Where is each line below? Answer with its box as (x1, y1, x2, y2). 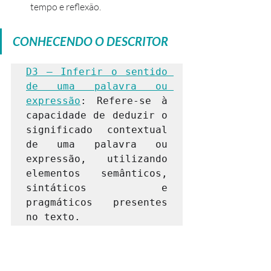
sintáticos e (26, 182, 168, 194)
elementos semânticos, (26, 168, 168, 180)
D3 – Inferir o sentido (26, 66, 168, 78)
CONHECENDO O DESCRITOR (13, 34, 168, 49)
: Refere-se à (80, 95, 168, 107)
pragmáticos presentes (26, 197, 168, 209)
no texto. (26, 211, 80, 223)
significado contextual (26, 124, 168, 136)
